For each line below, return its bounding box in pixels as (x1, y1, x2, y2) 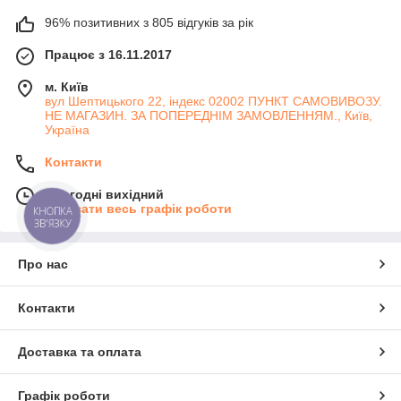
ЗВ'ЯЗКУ (33, 216, 72, 230)
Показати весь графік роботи (45, 200, 232, 216)
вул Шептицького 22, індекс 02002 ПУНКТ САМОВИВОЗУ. (45, 93, 382, 108)
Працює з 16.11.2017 (45, 47, 172, 62)
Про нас (18, 256, 68, 271)
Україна (45, 122, 90, 137)
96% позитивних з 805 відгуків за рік (45, 14, 253, 30)
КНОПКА (33, 203, 73, 218)
